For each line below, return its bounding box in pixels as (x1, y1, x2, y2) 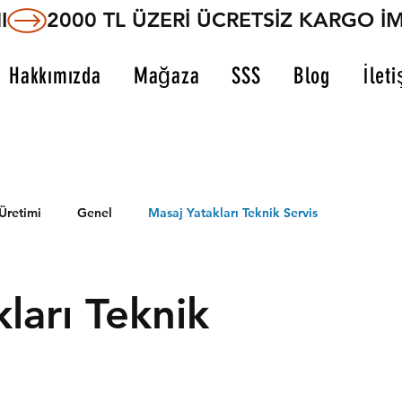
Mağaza (133, 63, 200, 89)
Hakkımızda (9, 63, 101, 89)
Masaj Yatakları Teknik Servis (148, 204, 318, 221)
